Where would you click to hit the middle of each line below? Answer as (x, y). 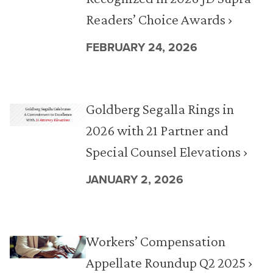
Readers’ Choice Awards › (159, 19)
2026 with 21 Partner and (157, 130)
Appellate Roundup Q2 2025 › (169, 262)
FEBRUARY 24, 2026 (141, 47)
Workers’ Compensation (155, 241)
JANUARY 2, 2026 (134, 179)
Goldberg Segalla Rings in (160, 109)
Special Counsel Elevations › (167, 151)
